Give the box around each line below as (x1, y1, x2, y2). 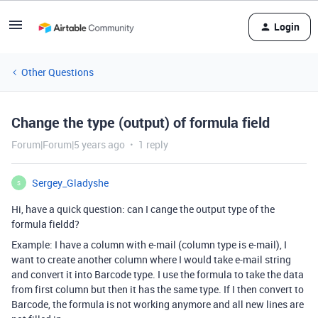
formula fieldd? (11, 217, 79, 231)
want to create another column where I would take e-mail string (11, 253, 291, 266)
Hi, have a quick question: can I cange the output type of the (11, 202, 275, 216)
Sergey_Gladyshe (32, 176, 109, 190)
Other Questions (21, 65, 94, 79)
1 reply (138, 138, 168, 151)
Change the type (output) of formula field (11, 113, 270, 132)
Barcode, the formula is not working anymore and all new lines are (11, 297, 304, 311)
